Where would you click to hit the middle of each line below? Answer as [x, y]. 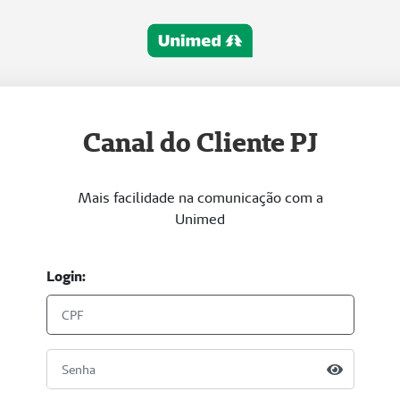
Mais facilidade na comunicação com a [200, 198]
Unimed [200, 219]
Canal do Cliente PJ [200, 142]
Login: [66, 276]
